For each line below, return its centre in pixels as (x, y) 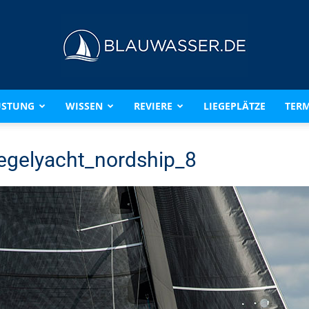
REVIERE (153, 106)
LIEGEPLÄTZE (234, 106)
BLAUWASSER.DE (193, 121)
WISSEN (84, 106)
